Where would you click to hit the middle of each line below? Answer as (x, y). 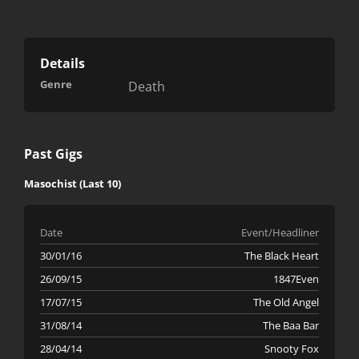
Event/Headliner (280, 233)
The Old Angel (286, 303)
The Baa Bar (290, 326)
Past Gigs (53, 154)
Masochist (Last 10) (73, 184)
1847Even (296, 279)
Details (63, 64)
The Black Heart (281, 256)
